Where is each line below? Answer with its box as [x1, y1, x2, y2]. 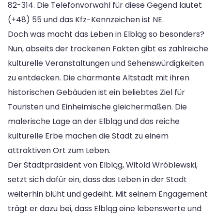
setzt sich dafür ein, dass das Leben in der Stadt [8, 173, 187, 185]
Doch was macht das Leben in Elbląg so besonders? [8, 28, 204, 40]
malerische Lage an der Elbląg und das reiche [8, 115, 180, 127]
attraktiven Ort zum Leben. [8, 144, 110, 156]
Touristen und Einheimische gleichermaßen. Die [8, 101, 187, 112]
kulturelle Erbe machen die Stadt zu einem [8, 130, 169, 141]
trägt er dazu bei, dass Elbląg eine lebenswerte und [8, 202, 201, 214]
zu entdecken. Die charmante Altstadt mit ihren [8, 72, 189, 83]
